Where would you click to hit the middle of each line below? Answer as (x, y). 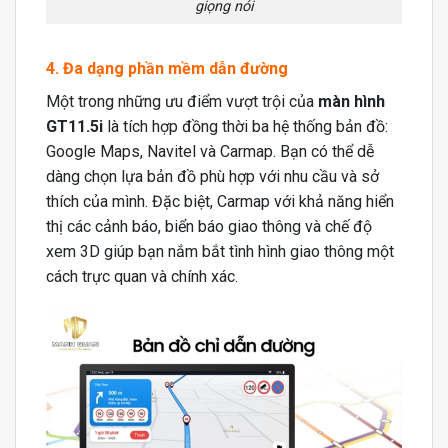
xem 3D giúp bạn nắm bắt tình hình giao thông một (220, 251)
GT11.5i (74, 126)
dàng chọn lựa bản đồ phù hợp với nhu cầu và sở (212, 176)
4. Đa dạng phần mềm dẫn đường (167, 68)
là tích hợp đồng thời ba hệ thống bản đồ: (245, 126)
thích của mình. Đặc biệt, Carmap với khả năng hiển (220, 201)
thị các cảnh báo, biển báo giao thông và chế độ (209, 226)
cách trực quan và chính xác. (142, 276)
